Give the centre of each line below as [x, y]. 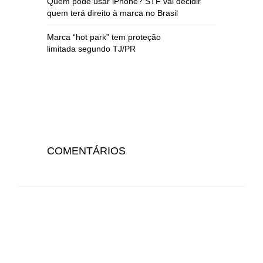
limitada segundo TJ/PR [91, 49]
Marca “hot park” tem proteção [104, 37]
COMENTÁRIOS [86, 151]
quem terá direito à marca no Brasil [112, 13]
